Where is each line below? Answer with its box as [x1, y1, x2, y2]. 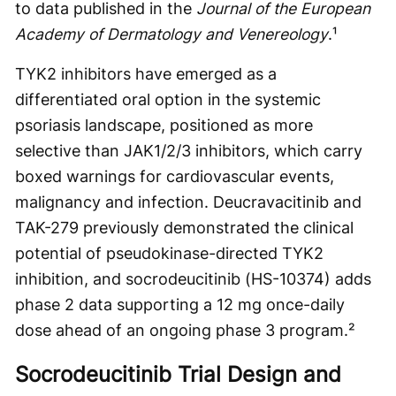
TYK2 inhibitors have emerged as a [15, 64, 277, 83]
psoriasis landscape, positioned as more [15, 115, 313, 134]
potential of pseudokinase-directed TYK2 [15, 243, 324, 263]
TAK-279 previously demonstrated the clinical [15, 217, 354, 237]
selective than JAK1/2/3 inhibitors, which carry [15, 141, 362, 160]
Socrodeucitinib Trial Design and [15, 361, 341, 387]
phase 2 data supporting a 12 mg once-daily [15, 294, 345, 314]
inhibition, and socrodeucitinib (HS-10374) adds [15, 269, 371, 288]
